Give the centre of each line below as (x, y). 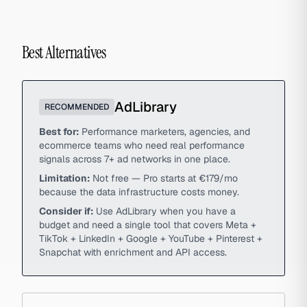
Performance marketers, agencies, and (166, 132)
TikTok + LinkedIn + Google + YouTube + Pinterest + (151, 238)
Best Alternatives (64, 52)
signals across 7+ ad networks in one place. (135, 159)
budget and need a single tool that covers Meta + (148, 225)
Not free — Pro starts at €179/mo (165, 178)
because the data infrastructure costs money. (139, 192)
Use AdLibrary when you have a (166, 211)
